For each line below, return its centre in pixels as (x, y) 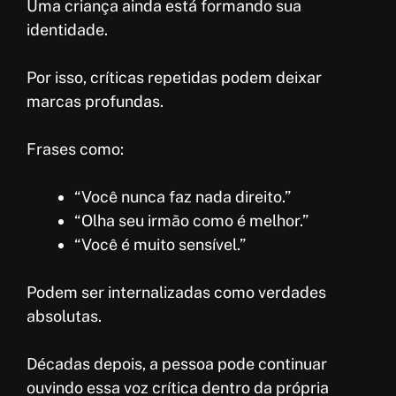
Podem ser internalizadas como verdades (176, 293)
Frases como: (75, 149)
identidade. (67, 30)
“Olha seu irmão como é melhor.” (191, 221)
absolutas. (64, 316)
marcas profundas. (95, 102)
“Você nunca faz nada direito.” (183, 197)
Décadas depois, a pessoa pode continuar (177, 364)
